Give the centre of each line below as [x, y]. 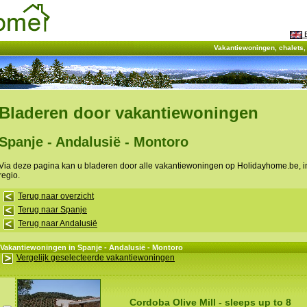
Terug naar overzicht [56, 196]
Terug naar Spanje [52, 210]
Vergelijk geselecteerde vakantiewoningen [96, 258]
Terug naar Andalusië [58, 224]
